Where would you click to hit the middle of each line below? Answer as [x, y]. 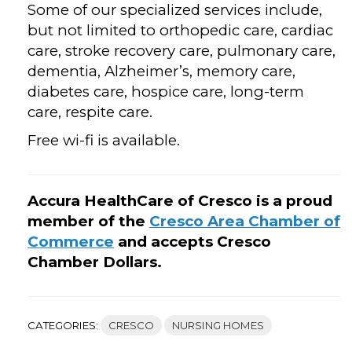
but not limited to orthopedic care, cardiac [180, 31]
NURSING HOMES [218, 326]
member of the [88, 222]
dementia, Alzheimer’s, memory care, [161, 71]
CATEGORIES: [64, 326]
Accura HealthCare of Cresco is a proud [180, 201]
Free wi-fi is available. [104, 141]
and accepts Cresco [192, 242]
